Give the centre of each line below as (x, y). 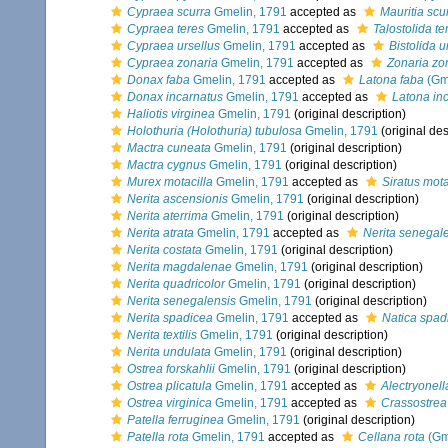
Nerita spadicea (170, 318)
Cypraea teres (165, 29)
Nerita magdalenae (179, 267)
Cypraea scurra (169, 12)
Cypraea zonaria (172, 63)
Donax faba (158, 80)
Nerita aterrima (167, 216)
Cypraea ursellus (173, 46)
